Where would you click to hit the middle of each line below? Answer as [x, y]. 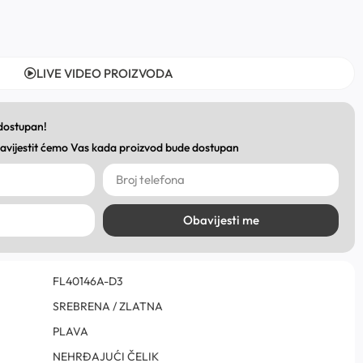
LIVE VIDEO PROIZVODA [105, 73]
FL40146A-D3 [88, 281]
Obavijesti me [221, 220]
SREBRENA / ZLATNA [108, 306]
